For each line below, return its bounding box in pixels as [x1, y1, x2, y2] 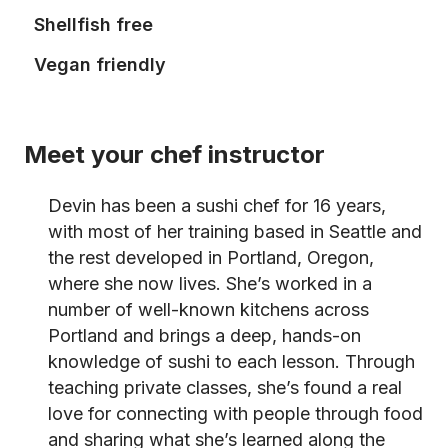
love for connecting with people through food [48, 403, 423, 424]
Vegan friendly [34, 54, 166, 75]
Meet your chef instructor [24, 140, 325, 169]
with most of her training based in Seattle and [48, 221, 422, 242]
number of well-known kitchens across [48, 299, 369, 320]
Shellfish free [34, 14, 153, 35]
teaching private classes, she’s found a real [48, 377, 402, 398]
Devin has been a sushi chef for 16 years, [48, 195, 386, 216]
